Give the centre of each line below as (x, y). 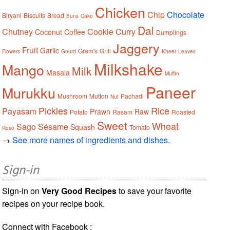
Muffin (172, 73)
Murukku (29, 92)
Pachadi (132, 95)
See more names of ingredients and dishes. (91, 140)
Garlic (50, 50)
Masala (58, 72)
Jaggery (137, 47)
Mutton (99, 95)
